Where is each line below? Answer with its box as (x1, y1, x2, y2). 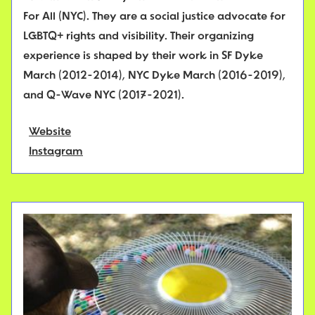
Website (29, 127, 71, 139)
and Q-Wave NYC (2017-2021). (23, 90, 184, 102)
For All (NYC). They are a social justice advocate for (23, 11, 285, 23)
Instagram (29, 146, 83, 158)
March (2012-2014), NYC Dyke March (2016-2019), (23, 70, 285, 82)
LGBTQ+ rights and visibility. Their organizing (23, 31, 254, 43)
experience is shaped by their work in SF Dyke (23, 51, 263, 63)
